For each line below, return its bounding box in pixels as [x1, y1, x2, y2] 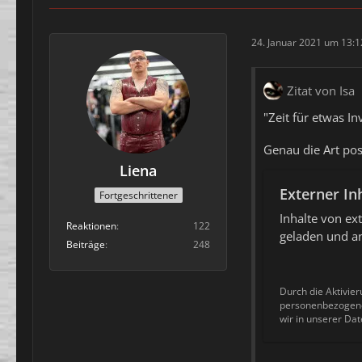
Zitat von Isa [287, 82, 355, 99]
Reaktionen [66, 218, 116, 233]
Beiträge [66, 237, 105, 251]
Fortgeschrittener [99, 187, 178, 202]
